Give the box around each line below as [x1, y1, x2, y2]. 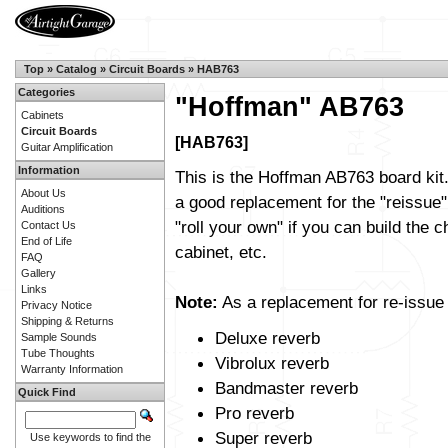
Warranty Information [21, 363, 123, 375]
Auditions [21, 203, 65, 215]
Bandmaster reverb [215, 378, 358, 399]
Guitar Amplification [21, 141, 113, 153]
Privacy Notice [21, 299, 92, 311]
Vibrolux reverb [215, 353, 329, 374]
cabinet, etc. [175, 242, 267, 263]
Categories [18, 86, 75, 98]
